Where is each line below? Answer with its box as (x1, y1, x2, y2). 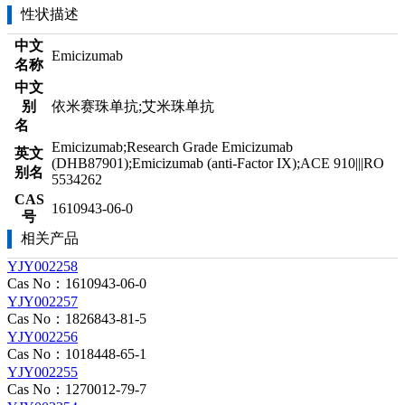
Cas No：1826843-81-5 (7, 311, 146, 326)
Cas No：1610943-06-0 (7, 276, 146, 291)
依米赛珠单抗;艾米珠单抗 (52, 99, 214, 114)
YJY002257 (7, 294, 78, 309)
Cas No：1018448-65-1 (7, 346, 146, 362)
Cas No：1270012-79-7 (7, 381, 146, 397)
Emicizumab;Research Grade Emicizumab (52, 139, 293, 155)
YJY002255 (7, 364, 78, 380)
